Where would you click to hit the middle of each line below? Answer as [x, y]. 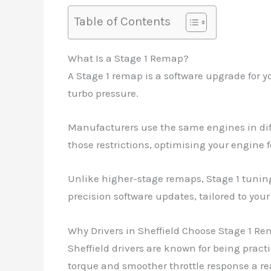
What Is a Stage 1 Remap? [128, 58]
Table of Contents [122, 21]
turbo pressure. [103, 93]
